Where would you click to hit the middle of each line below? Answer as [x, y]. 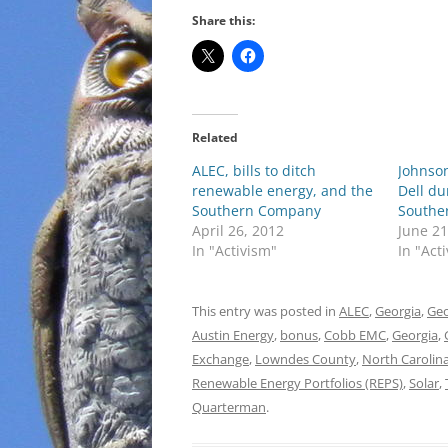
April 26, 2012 [238, 230]
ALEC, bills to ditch [254, 170]
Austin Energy [233, 335]
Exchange [220, 359]
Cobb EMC [355, 335]
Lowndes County [305, 359]
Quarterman [229, 407]
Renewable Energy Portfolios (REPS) [297, 383]
